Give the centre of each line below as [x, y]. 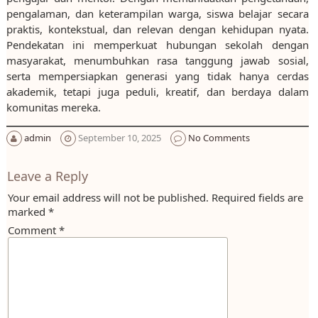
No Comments [219, 138]
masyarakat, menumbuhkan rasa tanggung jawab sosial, [157, 60]
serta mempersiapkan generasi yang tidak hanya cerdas [157, 76]
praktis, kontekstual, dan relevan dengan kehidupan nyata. [157, 29]
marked [28, 212]
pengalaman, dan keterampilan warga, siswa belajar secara [157, 13]
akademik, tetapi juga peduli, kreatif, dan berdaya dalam [157, 92]
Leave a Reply [47, 176]
